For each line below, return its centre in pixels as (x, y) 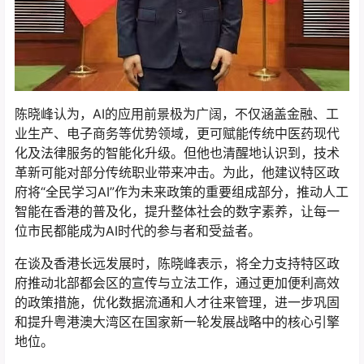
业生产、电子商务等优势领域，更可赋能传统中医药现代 (177, 134)
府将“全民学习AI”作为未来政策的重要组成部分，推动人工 (182, 192)
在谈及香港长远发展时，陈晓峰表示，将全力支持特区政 (177, 264)
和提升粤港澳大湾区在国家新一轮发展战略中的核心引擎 (177, 322)
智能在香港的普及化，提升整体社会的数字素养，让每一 (177, 212)
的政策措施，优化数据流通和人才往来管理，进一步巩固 (177, 303)
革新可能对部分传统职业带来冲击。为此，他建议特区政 (177, 173)
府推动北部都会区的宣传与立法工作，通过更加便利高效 (177, 283)
